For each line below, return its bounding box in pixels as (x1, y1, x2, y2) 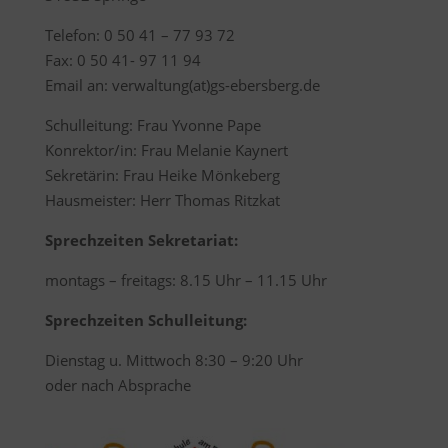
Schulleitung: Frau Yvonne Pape (44, 115, 261, 135)
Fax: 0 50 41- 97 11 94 (44, 50, 201, 70)
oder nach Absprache (44, 375, 191, 395)
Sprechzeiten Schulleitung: (44, 310, 247, 330)
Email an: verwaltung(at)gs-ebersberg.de (44, 75, 320, 95)
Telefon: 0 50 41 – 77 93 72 (44, 25, 235, 45)
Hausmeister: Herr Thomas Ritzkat (44, 190, 280, 210)
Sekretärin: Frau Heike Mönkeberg (44, 165, 280, 185)
